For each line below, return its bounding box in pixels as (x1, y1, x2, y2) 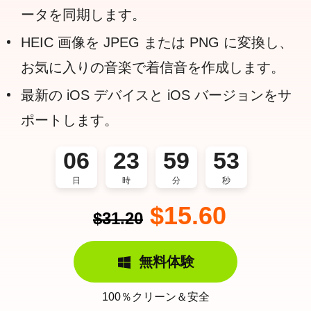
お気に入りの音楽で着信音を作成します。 (21, 60, 285, 75)
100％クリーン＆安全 (101, 291, 210, 303)
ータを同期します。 (21, 7, 146, 22)
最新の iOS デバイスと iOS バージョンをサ (21, 87, 292, 103)
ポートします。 (21, 112, 118, 128)
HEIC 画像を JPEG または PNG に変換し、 (21, 35, 293, 50)
